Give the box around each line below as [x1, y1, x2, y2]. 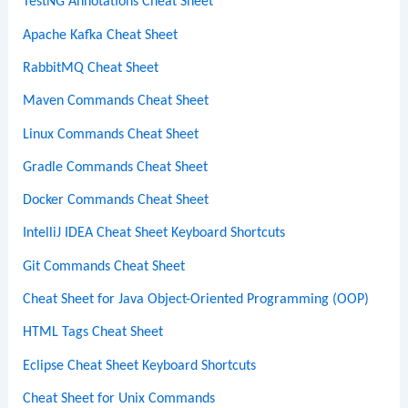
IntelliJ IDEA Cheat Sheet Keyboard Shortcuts [23, 226, 286, 241]
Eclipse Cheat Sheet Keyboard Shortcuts [23, 358, 257, 373]
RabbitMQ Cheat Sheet [23, 60, 159, 76]
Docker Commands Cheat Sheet [23, 193, 209, 209]
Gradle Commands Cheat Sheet [23, 159, 209, 175]
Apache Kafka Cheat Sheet [23, 27, 178, 43]
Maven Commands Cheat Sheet [23, 94, 209, 109]
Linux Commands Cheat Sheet [23, 127, 199, 142]
